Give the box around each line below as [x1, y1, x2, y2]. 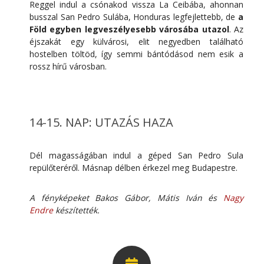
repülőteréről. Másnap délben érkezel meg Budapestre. [29, 161, 237, 173]
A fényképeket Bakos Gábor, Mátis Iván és [29, 192, 223, 203]
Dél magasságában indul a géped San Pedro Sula [29, 149, 243, 161]
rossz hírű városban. [29, 60, 107, 72]
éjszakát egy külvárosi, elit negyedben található [29, 35, 243, 47]
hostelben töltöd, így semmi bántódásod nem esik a [29, 48, 243, 60]
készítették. [53, 204, 100, 216]
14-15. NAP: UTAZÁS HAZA [29, 114, 173, 130]
